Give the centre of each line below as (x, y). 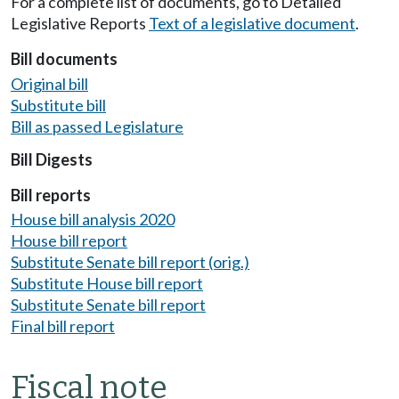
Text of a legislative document (252, 24)
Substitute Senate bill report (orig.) (130, 262)
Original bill (49, 83)
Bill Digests (52, 159)
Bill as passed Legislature (97, 126)
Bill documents (64, 59)
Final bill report (63, 326)
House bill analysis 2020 (93, 220)
